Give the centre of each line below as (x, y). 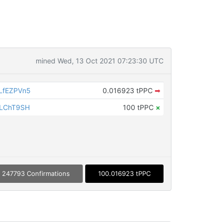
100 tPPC (139, 107)
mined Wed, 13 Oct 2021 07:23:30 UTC (99, 61)
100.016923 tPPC (124, 174)
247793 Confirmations (36, 174)
